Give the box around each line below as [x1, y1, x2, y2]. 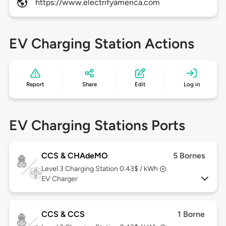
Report [26, 81, 44, 88]
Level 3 [41, 164, 65, 174]
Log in [183, 81, 200, 88]
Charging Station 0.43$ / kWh [65, 164, 158, 174]
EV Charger [41, 175, 78, 184]
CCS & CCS [41, 209, 85, 219]
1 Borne [178, 209, 205, 219]
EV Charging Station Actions [9, 35, 194, 52]
